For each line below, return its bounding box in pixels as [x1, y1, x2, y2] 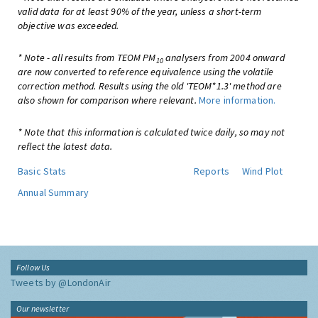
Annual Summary [18, 186, 89, 199]
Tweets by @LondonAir [11, 276, 111, 289]
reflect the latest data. [18, 140, 113, 153]
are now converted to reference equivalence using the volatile [18, 65, 274, 78]
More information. [198, 94, 276, 106]
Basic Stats [18, 165, 67, 177]
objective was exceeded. [18, 19, 119, 32]
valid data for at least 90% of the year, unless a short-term [18, 5, 262, 18]
